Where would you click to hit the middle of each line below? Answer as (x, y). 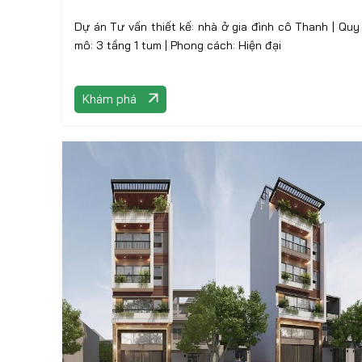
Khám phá (109, 99)
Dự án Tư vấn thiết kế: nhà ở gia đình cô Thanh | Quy (203, 27)
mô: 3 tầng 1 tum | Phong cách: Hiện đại (226, 45)
